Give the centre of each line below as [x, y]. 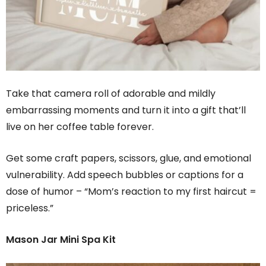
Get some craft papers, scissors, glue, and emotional [129, 158]
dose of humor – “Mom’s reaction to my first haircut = [131, 191]
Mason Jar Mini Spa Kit [61, 239]
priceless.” [30, 208]
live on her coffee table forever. [80, 126]
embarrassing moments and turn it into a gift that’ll [126, 110]
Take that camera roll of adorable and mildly [111, 93]
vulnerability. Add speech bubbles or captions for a [125, 175]
